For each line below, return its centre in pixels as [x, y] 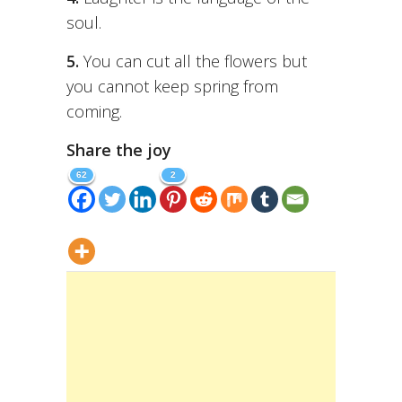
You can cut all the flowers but [193, 61]
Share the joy [119, 150]
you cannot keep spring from [172, 87]
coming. [94, 112]
